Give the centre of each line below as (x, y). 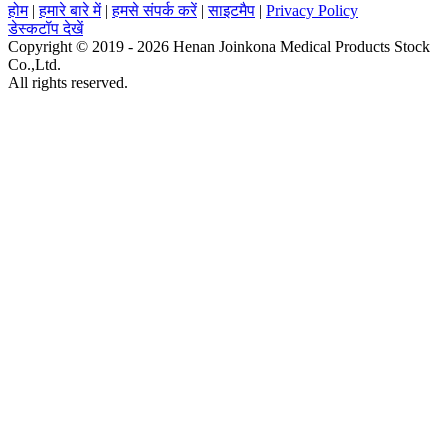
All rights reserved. (68, 82)
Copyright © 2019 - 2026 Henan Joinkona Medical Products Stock (219, 46)
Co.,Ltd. (34, 64)
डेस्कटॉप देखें (45, 28)
